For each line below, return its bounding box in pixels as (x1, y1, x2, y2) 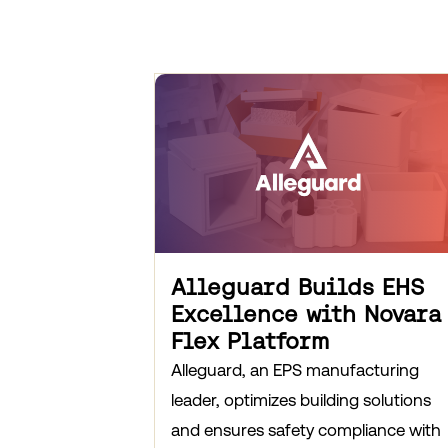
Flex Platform (170, 328, 329, 355)
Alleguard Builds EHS (170, 274, 425, 301)
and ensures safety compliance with (170, 420, 441, 441)
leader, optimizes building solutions (170, 390, 431, 411)
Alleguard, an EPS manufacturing (170, 360, 419, 381)
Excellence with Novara (170, 301, 441, 328)
